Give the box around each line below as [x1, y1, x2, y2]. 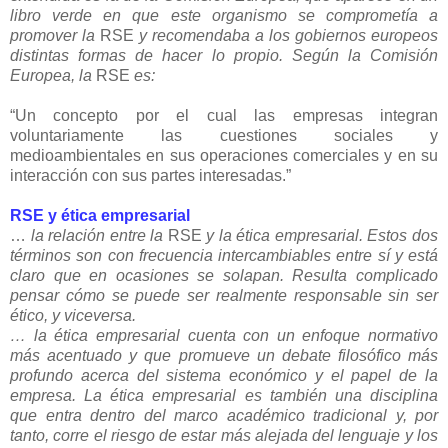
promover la [10, 26, 95, 44]
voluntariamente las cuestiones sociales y [10, 126, 438, 144]
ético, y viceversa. [10, 306, 136, 324]
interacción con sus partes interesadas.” [10, 166, 291, 184]
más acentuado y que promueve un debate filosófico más [10, 346, 438, 364]
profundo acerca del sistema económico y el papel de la [10, 366, 438, 384]
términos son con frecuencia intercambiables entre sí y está [10, 246, 438, 264]
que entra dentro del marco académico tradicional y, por [10, 406, 438, 424]
